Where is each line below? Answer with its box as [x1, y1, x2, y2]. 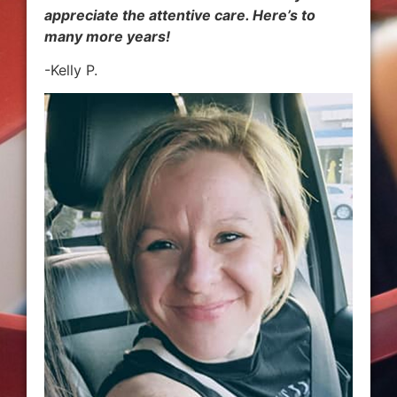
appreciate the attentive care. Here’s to [44, 5, 315, 24]
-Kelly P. [44, 60, 97, 79]
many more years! [44, 27, 170, 45]
